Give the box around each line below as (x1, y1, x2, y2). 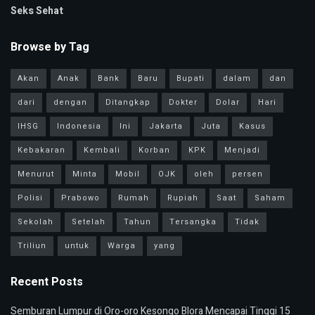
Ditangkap (105, 96, 150, 109)
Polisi (18, 192, 43, 205)
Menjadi (224, 144, 260, 157)
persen (232, 168, 263, 181)
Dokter (169, 96, 198, 109)
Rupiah (167, 192, 198, 205)
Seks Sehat (11, 4, 63, 19)
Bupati (176, 72, 205, 85)
